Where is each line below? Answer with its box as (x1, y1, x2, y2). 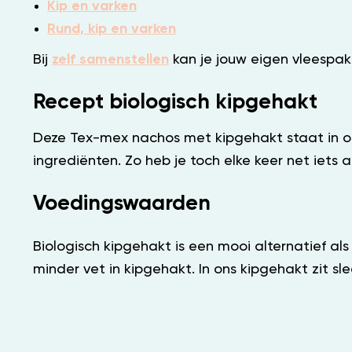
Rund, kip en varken (47, 21, 176, 36)
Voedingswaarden (33, 192, 211, 214)
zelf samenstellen (52, 52, 169, 67)
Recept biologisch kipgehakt (33, 91, 317, 113)
